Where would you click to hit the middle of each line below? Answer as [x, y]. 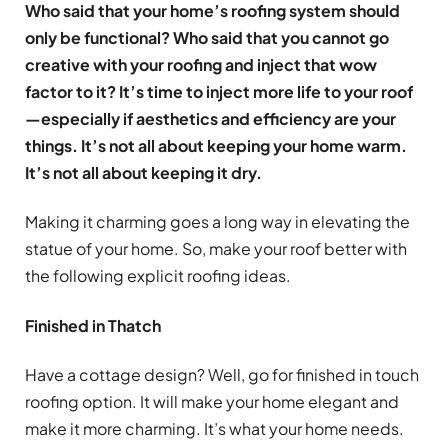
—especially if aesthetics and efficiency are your [210, 118]
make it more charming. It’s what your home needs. [214, 428]
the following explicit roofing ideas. [158, 276]
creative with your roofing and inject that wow [201, 64]
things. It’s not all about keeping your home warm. [216, 145]
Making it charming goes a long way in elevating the [217, 222]
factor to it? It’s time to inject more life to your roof [219, 91]
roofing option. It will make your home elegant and [212, 401]
